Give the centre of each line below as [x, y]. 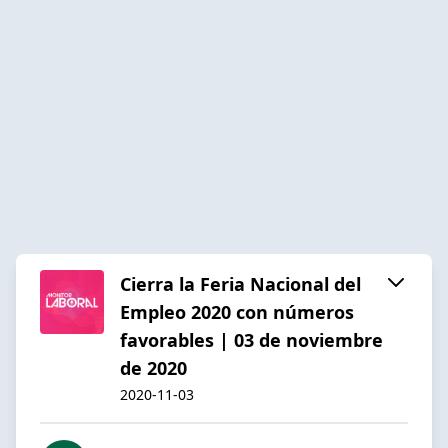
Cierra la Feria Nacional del [240, 283]
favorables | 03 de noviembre [251, 339]
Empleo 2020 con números [237, 311]
